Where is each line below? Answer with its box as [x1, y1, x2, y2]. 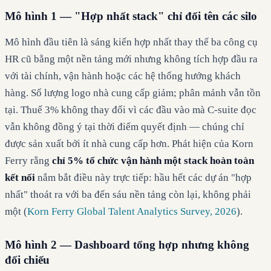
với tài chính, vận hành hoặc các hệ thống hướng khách [5, 70, 241, 82]
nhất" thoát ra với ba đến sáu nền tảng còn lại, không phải [5, 188, 251, 200]
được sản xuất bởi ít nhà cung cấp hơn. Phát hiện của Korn [5, 137, 253, 149]
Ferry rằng [5, 154, 52, 166]
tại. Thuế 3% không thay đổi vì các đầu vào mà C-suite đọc [5, 103, 256, 116]
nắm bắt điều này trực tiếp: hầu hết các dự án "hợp [35, 171, 252, 183]
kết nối [5, 171, 35, 183]
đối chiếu [5, 253, 50, 266]
